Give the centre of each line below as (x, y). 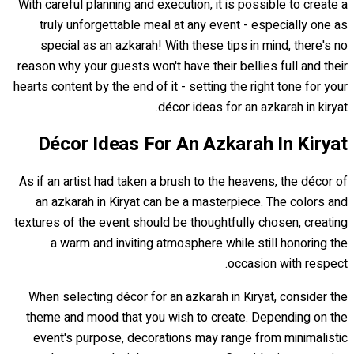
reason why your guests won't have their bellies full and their (183, 66)
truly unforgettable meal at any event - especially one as (194, 25)
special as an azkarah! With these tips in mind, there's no (194, 45)
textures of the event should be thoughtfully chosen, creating (181, 222)
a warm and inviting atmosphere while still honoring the (199, 243)
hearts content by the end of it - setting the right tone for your (181, 87)
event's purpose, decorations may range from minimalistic (190, 338)
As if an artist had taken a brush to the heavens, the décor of (183, 181)
